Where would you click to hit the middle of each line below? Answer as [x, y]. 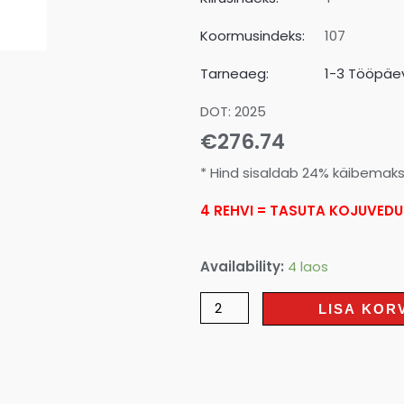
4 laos [308, 266]
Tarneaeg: [234, 74]
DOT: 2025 [233, 112]
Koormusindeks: [252, 36]
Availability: [242, 266]
